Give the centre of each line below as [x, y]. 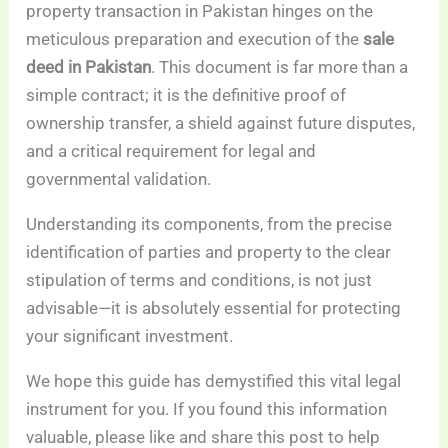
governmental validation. [119, 179]
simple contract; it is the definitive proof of [186, 95]
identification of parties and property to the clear [209, 252]
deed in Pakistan [89, 67]
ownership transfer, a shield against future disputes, [221, 123]
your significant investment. [130, 336]
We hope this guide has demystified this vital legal [214, 381]
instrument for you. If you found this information [207, 409]
